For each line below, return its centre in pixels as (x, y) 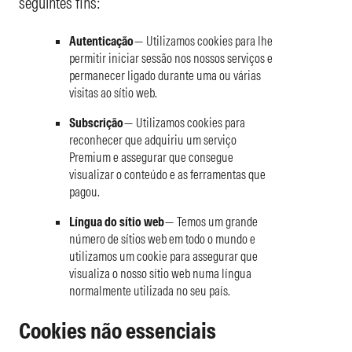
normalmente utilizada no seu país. (150, 290)
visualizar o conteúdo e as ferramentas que (167, 174)
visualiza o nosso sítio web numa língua (160, 273)
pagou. (84, 191)
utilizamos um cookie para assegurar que (163, 256)
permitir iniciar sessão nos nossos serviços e (171, 58)
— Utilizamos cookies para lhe (203, 40)
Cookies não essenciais (117, 330)
